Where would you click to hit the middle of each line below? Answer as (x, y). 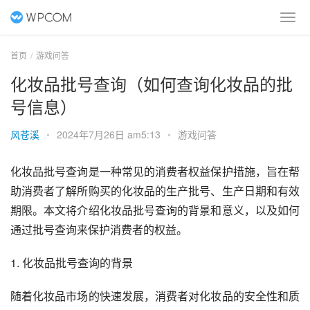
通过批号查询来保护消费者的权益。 (99, 229)
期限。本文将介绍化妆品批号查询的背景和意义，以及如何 (155, 210)
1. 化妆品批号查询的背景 (72, 263)
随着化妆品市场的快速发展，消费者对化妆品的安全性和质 (155, 296)
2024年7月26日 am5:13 (110, 134)
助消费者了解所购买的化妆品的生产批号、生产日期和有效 (155, 191)
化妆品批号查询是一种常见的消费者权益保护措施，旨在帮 (155, 171)
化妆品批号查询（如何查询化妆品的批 (152, 83)
